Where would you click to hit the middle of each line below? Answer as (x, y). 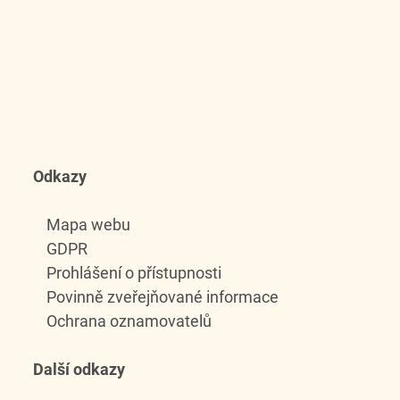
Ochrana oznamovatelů (129, 321)
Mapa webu (89, 225)
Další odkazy (79, 369)
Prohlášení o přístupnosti (134, 273)
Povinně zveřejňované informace (163, 297)
